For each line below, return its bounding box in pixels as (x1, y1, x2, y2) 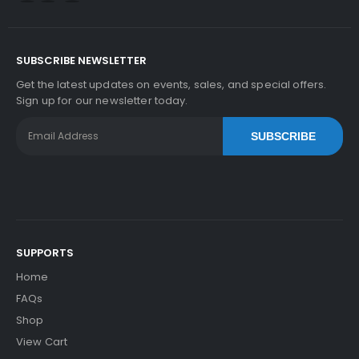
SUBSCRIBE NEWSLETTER (16, 53, 147, 68)
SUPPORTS (16, 245, 74, 260)
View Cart (16, 334, 68, 349)
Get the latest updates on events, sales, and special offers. (16, 77, 327, 92)
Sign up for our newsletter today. (16, 93, 188, 108)
